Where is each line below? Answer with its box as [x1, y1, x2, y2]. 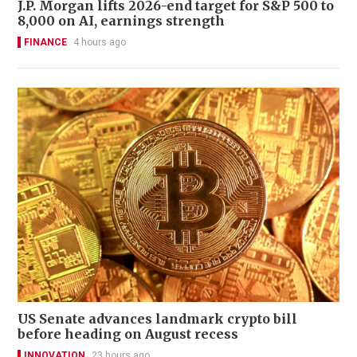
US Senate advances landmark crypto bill [18, 311, 297, 328]
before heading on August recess [18, 326, 238, 343]
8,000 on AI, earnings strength [18, 12, 225, 29]
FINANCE [24, 36, 67, 48]
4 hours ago [73, 36, 126, 48]
